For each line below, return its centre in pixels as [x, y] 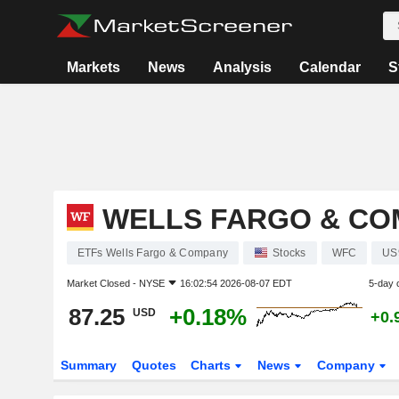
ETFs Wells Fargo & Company [152, 253]
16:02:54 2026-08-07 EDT [236, 283]
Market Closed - [102, 283]
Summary [88, 365]
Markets [93, 67]
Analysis [242, 67]
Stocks [289, 253]
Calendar [330, 67]
